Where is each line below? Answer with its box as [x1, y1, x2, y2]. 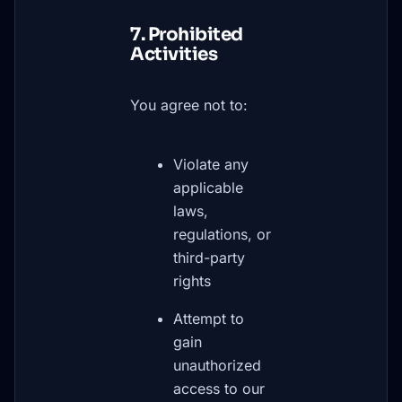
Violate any [173, 155, 249, 173]
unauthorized [173, 356, 261, 374]
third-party [173, 249, 245, 267]
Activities [130, 43, 217, 66]
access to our [173, 380, 265, 398]
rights [173, 272, 211, 290]
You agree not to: [130, 96, 248, 114]
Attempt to [173, 310, 244, 328]
